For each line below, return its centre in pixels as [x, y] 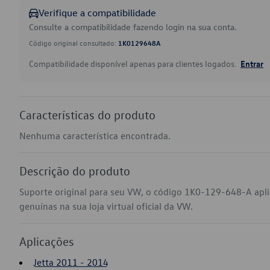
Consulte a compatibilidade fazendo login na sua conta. [133, 27]
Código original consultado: [74, 43]
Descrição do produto [75, 171]
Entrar [252, 63]
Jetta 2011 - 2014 [71, 262]
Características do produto [87, 115]
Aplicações [47, 241]
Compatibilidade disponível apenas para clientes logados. [133, 64]
